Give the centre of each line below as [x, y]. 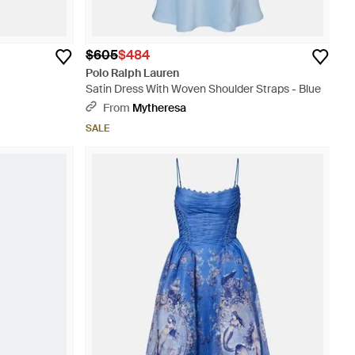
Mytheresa [159, 108]
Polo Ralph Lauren [132, 73]
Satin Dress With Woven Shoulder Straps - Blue [203, 89]
